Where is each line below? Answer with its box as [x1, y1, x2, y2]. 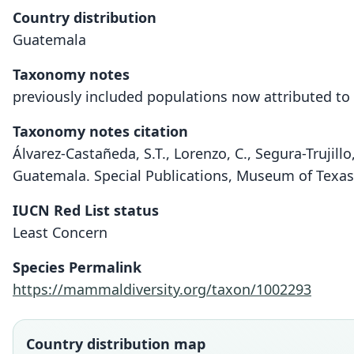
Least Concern [13, 223, 107, 242]
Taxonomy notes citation [13, 122, 188, 141]
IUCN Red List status [13, 201, 159, 220]
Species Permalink [13, 258, 141, 277]
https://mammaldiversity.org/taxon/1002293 [13, 280, 311, 299]
